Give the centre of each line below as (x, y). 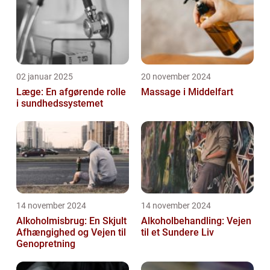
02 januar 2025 (45, 76)
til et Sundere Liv (177, 232)
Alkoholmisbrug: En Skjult (71, 221)
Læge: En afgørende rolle (71, 92)
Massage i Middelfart (187, 92)
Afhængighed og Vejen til (71, 232)
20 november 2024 (176, 76)
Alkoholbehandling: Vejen (196, 221)
